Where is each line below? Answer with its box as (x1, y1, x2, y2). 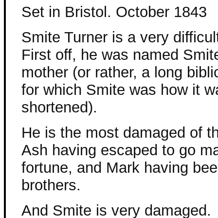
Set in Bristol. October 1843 (21, 3, 207, 20)
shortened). (21, 99, 97, 116)
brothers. (21, 177, 81, 194)
